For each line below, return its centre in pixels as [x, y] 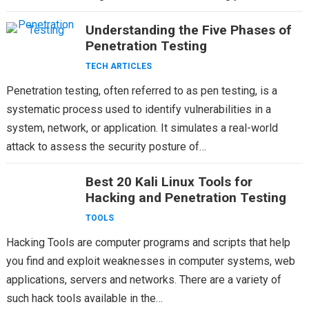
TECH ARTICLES [118, 66]
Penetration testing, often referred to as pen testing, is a [141, 91]
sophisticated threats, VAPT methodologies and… [124, 13]
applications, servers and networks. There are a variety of [143, 280]
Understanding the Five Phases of [188, 30]
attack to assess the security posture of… [106, 147]
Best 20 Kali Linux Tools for [169, 182]
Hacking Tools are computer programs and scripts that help [148, 242]
